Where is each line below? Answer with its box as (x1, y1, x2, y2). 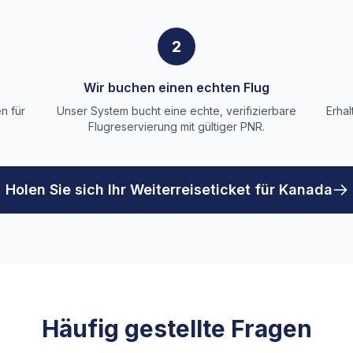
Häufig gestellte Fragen (41, 314, 312, 343)
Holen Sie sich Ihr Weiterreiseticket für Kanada (5, 181, 333, 198)
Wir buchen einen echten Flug (83, 80, 269, 95)
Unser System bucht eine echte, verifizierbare (56, 104, 296, 117)
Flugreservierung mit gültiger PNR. (87, 120, 265, 133)
